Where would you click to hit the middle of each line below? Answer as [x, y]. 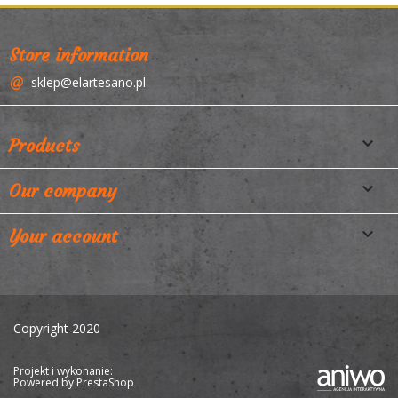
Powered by [45, 383]
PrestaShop [105, 383]
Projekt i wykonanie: [63, 371]
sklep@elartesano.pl [88, 83]
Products [44, 146]
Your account [63, 236]
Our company [63, 191]
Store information [79, 55]
